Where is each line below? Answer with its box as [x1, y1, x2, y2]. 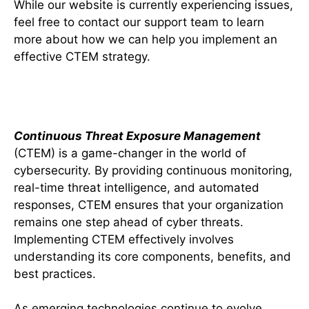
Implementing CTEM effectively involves [14, 232, 234, 246]
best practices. [14, 266, 99, 281]
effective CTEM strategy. [14, 50, 150, 63]
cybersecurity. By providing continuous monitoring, [14, 163, 292, 177]
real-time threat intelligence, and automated [14, 180, 259, 195]
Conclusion [24, 88, 117, 108]
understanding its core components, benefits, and [14, 249, 291, 263]
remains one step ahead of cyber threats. [14, 215, 243, 229]
